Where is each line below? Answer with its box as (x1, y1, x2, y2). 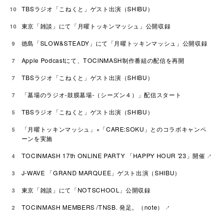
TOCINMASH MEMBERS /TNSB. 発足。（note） (21, 203, 164, 212)
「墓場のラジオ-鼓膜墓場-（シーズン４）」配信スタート (21, 90, 182, 100)
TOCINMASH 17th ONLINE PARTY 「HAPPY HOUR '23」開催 (21, 151, 205, 161)
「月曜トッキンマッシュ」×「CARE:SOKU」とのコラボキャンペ (21, 125, 207, 134)
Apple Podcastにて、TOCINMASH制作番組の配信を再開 (21, 56, 185, 65)
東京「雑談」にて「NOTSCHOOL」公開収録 (21, 186, 151, 195)
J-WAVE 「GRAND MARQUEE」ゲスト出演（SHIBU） (21, 168, 181, 178)
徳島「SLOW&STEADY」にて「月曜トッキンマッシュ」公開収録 (21, 39, 208, 48)
